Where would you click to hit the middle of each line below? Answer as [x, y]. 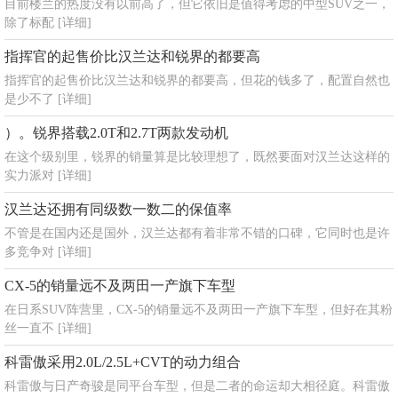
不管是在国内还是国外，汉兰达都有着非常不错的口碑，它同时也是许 [197, 233]
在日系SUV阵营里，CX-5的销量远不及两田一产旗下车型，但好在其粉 [199, 310]
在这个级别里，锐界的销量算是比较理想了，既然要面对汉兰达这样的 [197, 157]
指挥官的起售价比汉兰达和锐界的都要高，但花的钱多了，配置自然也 [197, 80]
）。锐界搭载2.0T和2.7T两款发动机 [116, 133]
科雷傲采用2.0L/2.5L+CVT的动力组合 [123, 362]
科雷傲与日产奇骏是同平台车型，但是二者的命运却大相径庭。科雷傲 [197, 386]
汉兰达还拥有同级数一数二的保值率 [118, 209]
